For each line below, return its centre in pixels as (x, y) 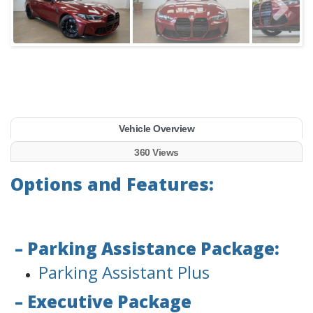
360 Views (156, 153)
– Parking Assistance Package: (145, 249)
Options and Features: (112, 184)
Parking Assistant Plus (124, 272)
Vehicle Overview (156, 129)
